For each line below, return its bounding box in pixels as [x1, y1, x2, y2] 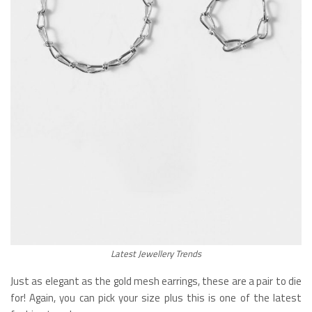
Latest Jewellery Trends [111, 247, 201, 261]
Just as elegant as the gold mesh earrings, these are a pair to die [10, 273, 302, 290]
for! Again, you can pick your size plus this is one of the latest [10, 290, 302, 306]
